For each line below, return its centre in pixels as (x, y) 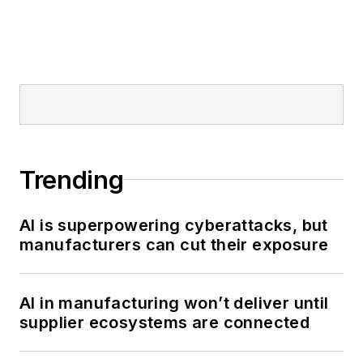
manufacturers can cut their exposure (174, 244)
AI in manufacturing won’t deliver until (174, 303)
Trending (72, 179)
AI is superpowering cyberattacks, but (174, 225)
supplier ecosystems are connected (165, 322)
